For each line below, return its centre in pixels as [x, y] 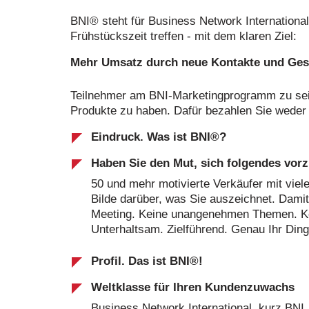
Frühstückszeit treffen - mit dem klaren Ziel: [183, 36]
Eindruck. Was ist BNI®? [159, 137]
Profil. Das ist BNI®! [147, 261]
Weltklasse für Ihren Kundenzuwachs [193, 287]
